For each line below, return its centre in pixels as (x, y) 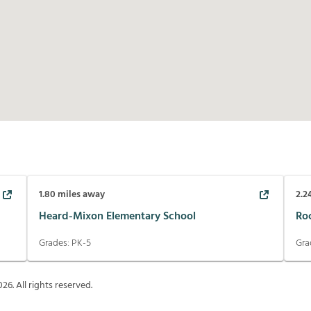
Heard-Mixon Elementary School (117, 216)
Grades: (55, 244)
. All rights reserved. (52, 286)
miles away (80, 195)
